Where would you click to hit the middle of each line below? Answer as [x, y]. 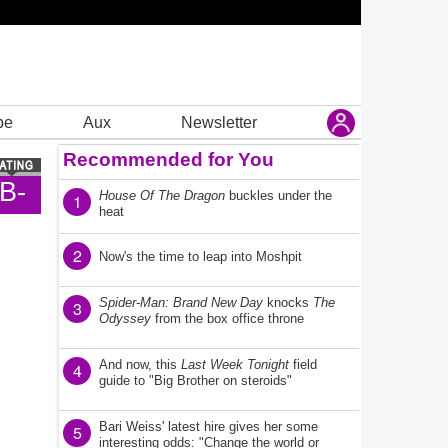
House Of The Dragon [162, 195]
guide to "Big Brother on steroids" [195, 380]
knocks [288, 302]
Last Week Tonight [235, 364]
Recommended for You [168, 159]
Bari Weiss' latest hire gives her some [208, 426]
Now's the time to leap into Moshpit [200, 256]
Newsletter [218, 122]
